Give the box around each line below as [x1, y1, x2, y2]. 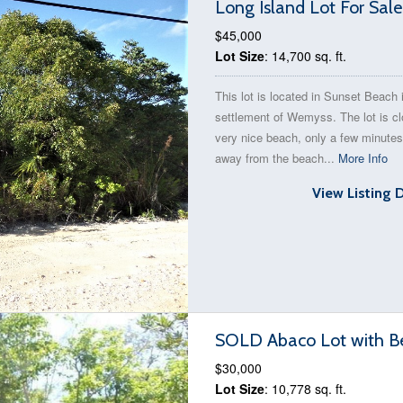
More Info [338, 149, 388, 166]
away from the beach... [215, 149, 338, 166]
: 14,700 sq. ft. [264, 47, 346, 65]
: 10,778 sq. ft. [264, 380, 346, 398]
